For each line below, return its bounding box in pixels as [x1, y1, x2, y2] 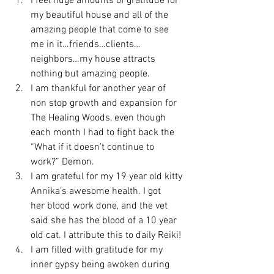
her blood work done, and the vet [31, 200, 170, 212]
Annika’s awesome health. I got [31, 185, 163, 198]
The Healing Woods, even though [31, 112, 168, 124]
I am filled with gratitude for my [31, 244, 165, 256]
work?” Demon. [31, 156, 94, 168]
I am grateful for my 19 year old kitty [31, 171, 185, 183]
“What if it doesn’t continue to [31, 141, 157, 154]
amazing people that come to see [31, 24, 171, 36]
